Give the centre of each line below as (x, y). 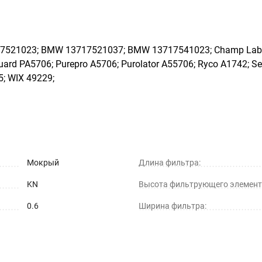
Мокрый (43, 162)
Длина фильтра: (170, 162)
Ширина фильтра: (173, 206)
